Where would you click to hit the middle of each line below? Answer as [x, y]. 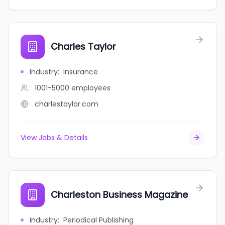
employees [91, 88]
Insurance [81, 72]
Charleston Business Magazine [119, 195]
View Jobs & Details [54, 138]
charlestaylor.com [67, 104]
